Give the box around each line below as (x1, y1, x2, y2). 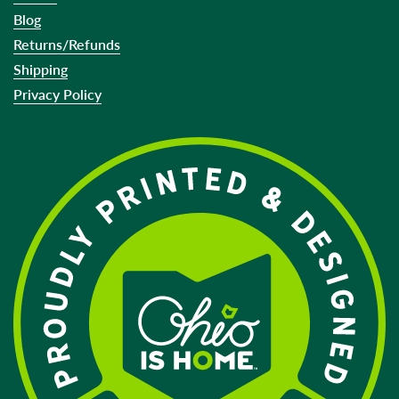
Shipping (13, 61, 68, 78)
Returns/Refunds (13, 36, 120, 53)
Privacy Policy (13, 85, 102, 103)
